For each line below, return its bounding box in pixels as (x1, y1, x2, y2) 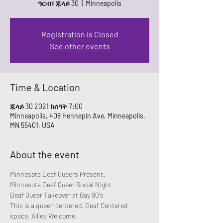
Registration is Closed (41, 29, 118, 39)
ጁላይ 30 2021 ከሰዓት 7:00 (10, 102, 83, 111)
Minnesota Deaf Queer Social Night (10, 180, 111, 189)
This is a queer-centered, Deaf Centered (10, 201, 129, 210)
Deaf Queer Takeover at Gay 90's (10, 191, 105, 199)
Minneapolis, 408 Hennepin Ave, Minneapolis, (10, 111, 145, 120)
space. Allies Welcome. (10, 212, 77, 220)
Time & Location (10, 81, 80, 93)
